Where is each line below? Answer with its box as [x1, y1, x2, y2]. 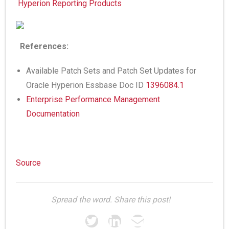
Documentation [26, 109, 80, 119]
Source [16, 158, 41, 168]
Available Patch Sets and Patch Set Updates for [26, 66, 196, 76]
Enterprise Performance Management [26, 95, 160, 104]
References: [20, 41, 68, 51]
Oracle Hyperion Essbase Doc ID [26, 80, 146, 90]
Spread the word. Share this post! [51, 195, 170, 204]
